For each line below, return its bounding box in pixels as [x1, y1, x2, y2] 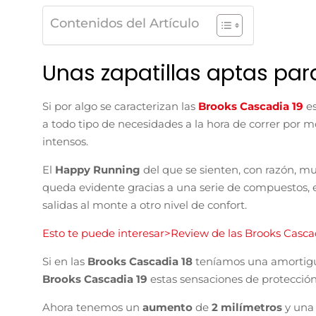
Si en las [42, 254, 87, 268]
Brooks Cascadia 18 [87, 254, 195, 268]
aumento [142, 300, 193, 314]
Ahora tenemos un [42, 300, 142, 314]
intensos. [42, 134, 88, 148]
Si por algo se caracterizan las [42, 99, 198, 113]
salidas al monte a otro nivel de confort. [42, 197, 247, 212]
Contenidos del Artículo [50, 16, 199, 32]
